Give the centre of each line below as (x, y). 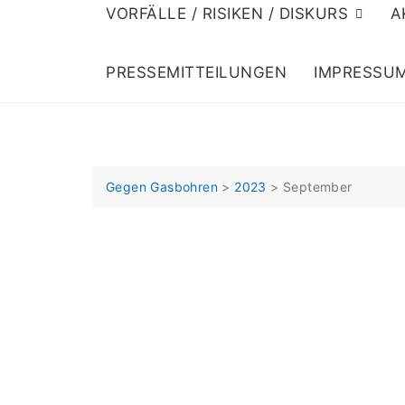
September (318, 187)
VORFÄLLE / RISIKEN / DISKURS (227, 14)
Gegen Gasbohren (162, 187)
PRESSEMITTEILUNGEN (196, 72)
